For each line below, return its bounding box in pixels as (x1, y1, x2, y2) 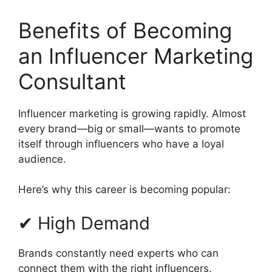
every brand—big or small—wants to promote (18, 122, 240, 135)
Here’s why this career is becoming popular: (18, 183, 231, 195)
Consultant (18, 68, 126, 94)
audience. (18, 152, 66, 165)
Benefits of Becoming (18, 17, 232, 43)
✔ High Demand (18, 212, 150, 234)
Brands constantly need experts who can (18, 246, 219, 259)
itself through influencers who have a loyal (18, 137, 224, 150)
